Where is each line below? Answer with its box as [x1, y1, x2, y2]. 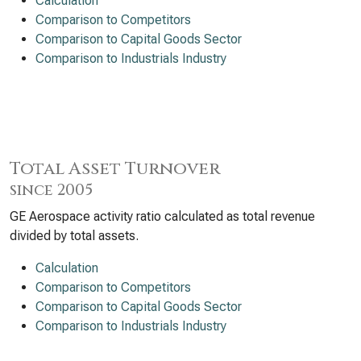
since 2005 [10, 180, 93, 201]
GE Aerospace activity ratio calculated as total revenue [10, 209, 315, 224]
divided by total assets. [10, 228, 139, 243]
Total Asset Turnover [10, 157, 220, 180]
